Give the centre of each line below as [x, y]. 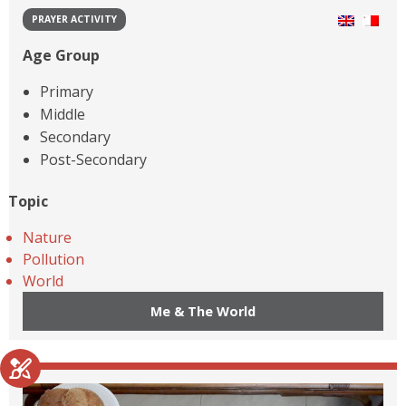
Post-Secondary [94, 160]
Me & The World [203, 312]
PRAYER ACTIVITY [74, 19]
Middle [63, 115]
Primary [67, 92]
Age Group [61, 56]
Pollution [53, 260]
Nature [47, 238]
